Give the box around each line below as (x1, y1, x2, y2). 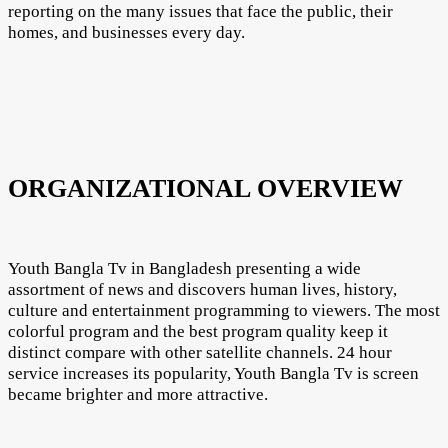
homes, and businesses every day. (8, 22, 245, 42)
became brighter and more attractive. (8, 384, 268, 404)
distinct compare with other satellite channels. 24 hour (8, 342, 392, 362)
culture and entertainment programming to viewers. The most (8, 300, 440, 320)
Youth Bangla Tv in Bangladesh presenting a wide (8, 258, 361, 278)
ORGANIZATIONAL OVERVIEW (8, 173, 403, 203)
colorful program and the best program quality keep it (8, 321, 388, 341)
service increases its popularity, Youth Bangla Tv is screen (8, 363, 419, 383)
